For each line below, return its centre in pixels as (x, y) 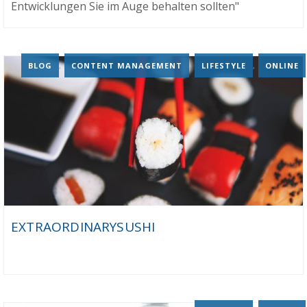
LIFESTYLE (224, 65)
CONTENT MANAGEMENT (127, 65)
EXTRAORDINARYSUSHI (83, 227)
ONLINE (282, 65)
